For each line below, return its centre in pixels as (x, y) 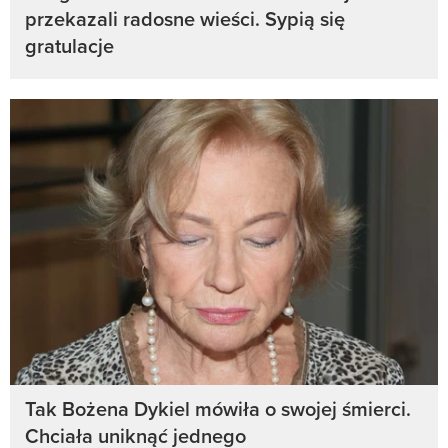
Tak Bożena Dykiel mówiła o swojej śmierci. (218, 409)
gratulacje (69, 46)
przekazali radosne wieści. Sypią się (185, 19)
